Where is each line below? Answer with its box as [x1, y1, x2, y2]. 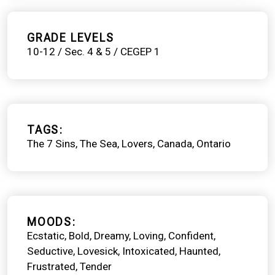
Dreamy [94, 229, 129, 242]
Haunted [179, 244, 219, 257]
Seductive [27, 244, 73, 257]
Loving [133, 229, 164, 242]
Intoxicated [122, 244, 175, 257]
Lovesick [77, 244, 118, 257]
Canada [157, 137, 192, 150]
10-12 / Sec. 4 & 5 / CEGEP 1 [27, 45, 160, 58]
